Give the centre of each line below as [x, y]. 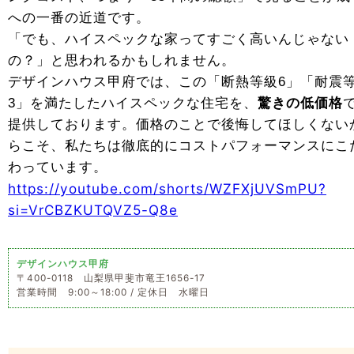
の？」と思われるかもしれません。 [122, 60]
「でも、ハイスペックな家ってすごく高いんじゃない [179, 39]
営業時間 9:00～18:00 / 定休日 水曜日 [113, 292]
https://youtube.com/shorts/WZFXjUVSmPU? [167, 188]
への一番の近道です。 [79, 17]
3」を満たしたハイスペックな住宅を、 [133, 103]
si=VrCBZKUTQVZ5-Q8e [93, 210]
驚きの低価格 [300, 103]
